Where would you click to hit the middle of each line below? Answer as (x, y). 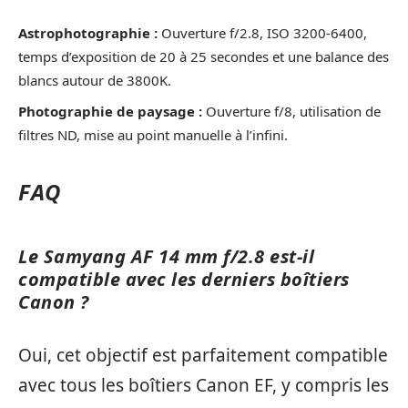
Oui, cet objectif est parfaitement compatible (203, 356)
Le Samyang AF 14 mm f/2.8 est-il (166, 256)
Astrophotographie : (88, 33)
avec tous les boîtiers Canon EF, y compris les (204, 386)
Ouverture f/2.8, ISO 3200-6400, (262, 33)
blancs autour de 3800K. (95, 81)
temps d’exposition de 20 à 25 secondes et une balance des (204, 57)
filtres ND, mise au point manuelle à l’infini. (153, 134)
